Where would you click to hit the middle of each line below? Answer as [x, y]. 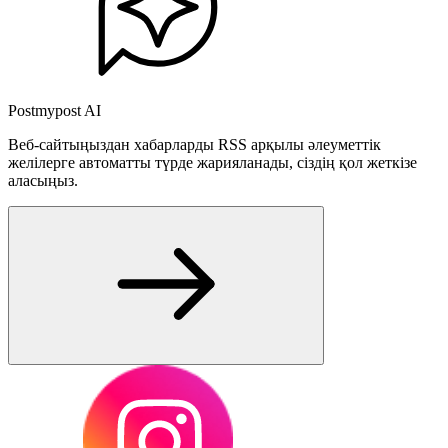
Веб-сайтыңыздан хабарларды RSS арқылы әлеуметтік [194, 144]
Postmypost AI [54, 110]
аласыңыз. [43, 180]
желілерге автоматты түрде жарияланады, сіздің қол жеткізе [212, 162]
